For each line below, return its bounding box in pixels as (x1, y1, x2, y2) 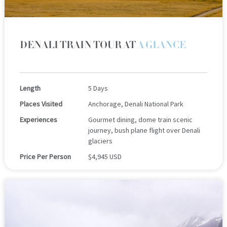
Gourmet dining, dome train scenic (88, 115, 193, 124)
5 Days (88, 83, 108, 93)
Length (19, 83, 41, 93)
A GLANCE (137, 38, 186, 52)
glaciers (88, 136, 112, 145)
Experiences (19, 115, 57, 124)
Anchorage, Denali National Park (88, 99, 183, 108)
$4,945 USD (88, 152, 122, 161)
